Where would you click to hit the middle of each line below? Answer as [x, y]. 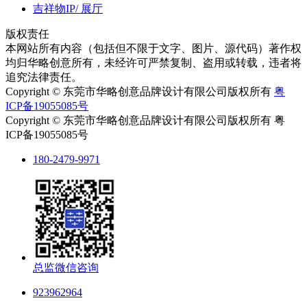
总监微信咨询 [66, 267]
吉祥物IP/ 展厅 [68, 8]
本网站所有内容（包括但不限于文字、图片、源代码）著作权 [153, 48]
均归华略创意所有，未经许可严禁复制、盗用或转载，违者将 [153, 62]
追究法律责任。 [44, 77]
